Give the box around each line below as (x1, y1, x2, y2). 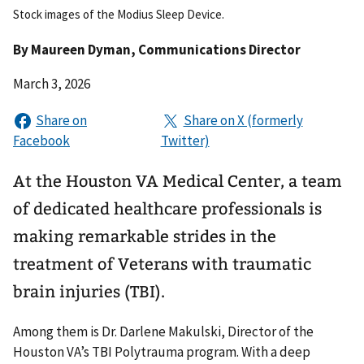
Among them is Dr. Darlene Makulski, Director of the (13, 322, 314, 340)
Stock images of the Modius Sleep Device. (13, 6, 224, 22)
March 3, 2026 (13, 74, 90, 93)
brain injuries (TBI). (13, 281, 165, 301)
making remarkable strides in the (13, 226, 276, 246)
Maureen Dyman (31, 40, 131, 58)
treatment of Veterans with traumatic (13, 253, 311, 274)
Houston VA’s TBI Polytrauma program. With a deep (13, 342, 310, 361)
